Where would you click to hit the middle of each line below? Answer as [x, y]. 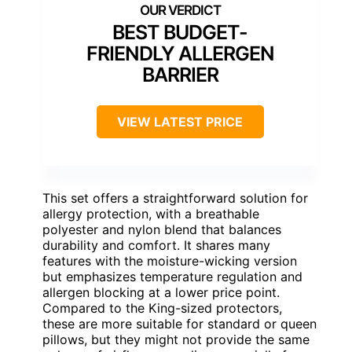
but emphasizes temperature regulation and [172, 277]
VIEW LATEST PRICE [180, 122]
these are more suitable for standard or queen [180, 324]
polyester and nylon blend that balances [162, 230]
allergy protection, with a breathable [151, 214]
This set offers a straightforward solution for [175, 198]
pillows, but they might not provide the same [176, 340]
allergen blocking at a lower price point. [161, 293]
